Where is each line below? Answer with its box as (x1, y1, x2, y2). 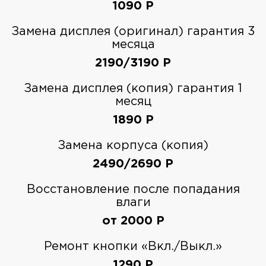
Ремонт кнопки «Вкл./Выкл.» (44, 241, 222, 252)
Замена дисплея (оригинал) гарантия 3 (11, 26, 255, 37)
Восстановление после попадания (26, 184, 240, 195)
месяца (111, 39, 155, 50)
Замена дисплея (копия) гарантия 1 (24, 83, 242, 94)
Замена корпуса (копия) (58, 140, 208, 151)
